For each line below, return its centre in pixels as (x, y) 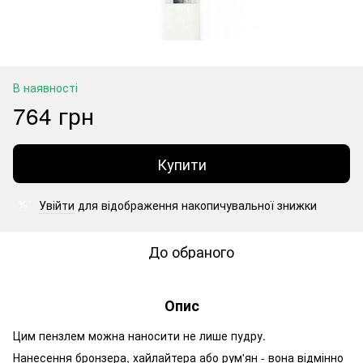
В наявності (45, 87)
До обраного (191, 251)
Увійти (57, 205)
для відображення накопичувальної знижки (196, 205)
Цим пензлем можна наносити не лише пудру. (139, 335)
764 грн (53, 115)
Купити (181, 163)
